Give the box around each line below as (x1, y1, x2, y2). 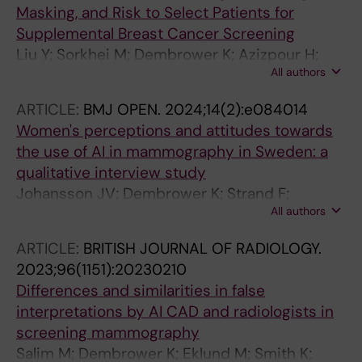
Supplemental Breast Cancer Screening (16, 23, 295, 44)
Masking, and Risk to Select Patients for (16, 2, 294, 23)
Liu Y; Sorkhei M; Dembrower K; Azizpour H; (16, 44, 318, 65)
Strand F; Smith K (16, 65, 137, 86)
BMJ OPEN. (83, 99, 165, 120)
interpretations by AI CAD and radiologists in (16, 301, 334, 322)
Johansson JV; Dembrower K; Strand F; (16, 183, 289, 204)
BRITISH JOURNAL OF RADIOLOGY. (83, 238, 322, 259)
